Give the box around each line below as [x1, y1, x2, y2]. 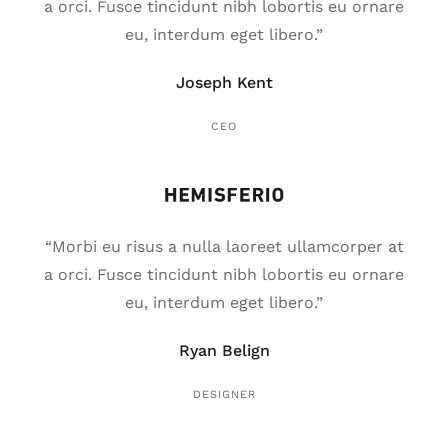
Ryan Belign [178, 340, 270, 360]
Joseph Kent [175, 72, 273, 92]
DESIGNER [192, 387, 256, 401]
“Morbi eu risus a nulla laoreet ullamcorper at [44, 236, 404, 256]
